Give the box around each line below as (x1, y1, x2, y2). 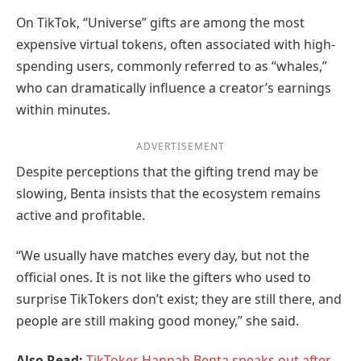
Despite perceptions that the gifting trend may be (16, 163, 318, 181)
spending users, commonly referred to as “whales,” (16, 57, 327, 76)
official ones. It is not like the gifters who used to (16, 268, 311, 286)
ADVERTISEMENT (136, 139, 225, 154)
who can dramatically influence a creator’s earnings (16, 79, 331, 98)
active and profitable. (16, 206, 145, 225)
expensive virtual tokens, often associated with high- (16, 35, 335, 54)
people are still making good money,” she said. (16, 311, 299, 330)
